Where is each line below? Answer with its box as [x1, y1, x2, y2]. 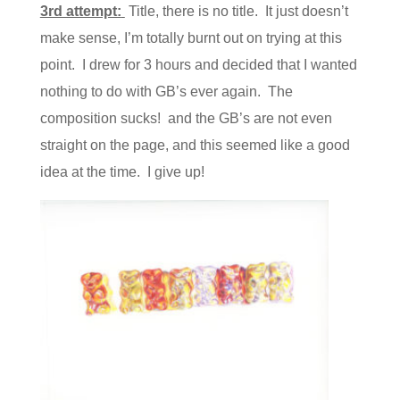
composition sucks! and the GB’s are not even [39, 111, 332, 127]
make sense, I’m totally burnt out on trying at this [39, 30, 342, 46]
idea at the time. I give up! [39, 164, 204, 180]
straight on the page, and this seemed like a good [39, 137, 350, 154]
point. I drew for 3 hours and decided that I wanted [39, 57, 357, 73]
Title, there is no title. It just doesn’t [124, 4, 348, 20]
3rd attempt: [39, 4, 121, 20]
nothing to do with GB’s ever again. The [39, 84, 293, 100]
